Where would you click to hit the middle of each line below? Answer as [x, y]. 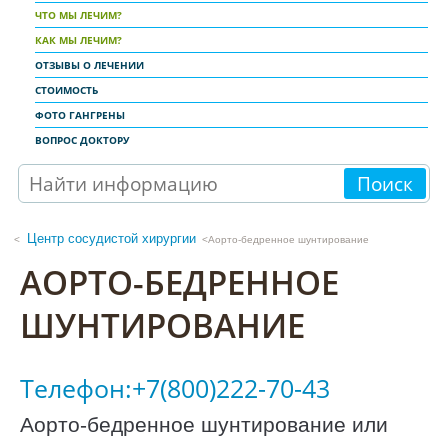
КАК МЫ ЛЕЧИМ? [78, 39]
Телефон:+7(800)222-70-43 [175, 388]
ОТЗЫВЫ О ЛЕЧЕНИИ [89, 64]
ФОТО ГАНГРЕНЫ [80, 114]
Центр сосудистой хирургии [111, 238]
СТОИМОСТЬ [66, 89]
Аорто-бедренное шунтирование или [204, 424]
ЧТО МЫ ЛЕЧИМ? [78, 14]
